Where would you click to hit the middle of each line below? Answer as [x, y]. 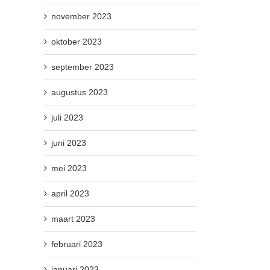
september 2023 [83, 67]
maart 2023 [73, 218]
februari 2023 [77, 244]
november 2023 [81, 16]
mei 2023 [69, 168]
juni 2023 [69, 143]
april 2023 [70, 193]
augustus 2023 [80, 92]
